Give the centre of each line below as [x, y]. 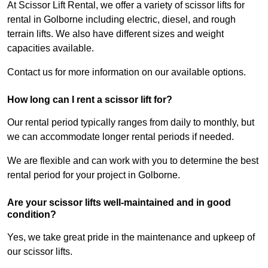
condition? [32, 215]
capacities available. [51, 48]
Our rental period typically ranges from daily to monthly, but [131, 123]
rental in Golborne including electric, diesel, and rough [121, 20]
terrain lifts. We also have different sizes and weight [115, 34]
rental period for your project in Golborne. [94, 175]
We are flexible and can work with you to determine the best [133, 161]
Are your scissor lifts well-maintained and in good [119, 203]
